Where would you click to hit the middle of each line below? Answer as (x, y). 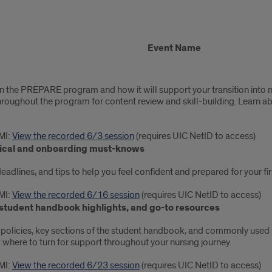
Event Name (174, 49)
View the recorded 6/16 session (76, 195)
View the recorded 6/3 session (73, 136)
